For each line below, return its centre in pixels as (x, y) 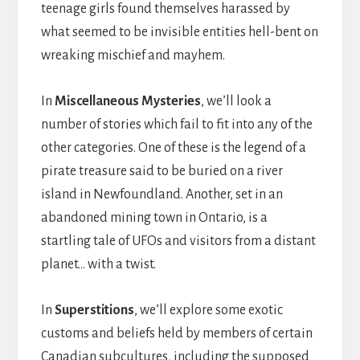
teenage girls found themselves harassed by (165, 9)
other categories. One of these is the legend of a (173, 148)
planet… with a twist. (98, 265)
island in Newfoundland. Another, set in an (162, 195)
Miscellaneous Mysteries (127, 102)
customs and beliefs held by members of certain (176, 334)
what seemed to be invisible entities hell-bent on (179, 33)
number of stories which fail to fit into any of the (176, 125)
